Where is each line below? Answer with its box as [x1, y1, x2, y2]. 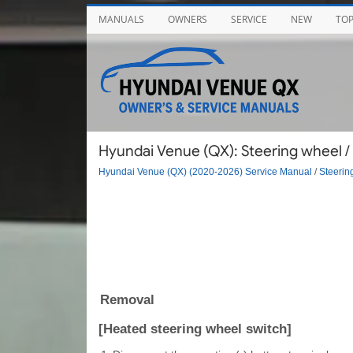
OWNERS [167, 13, 207, 26]
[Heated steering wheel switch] [98, 321, 292, 336]
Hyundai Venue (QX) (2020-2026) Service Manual [98, 165, 312, 176]
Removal [99, 292, 154, 307]
